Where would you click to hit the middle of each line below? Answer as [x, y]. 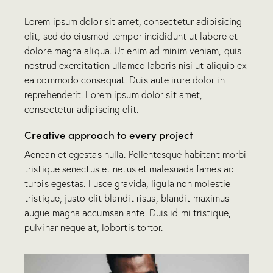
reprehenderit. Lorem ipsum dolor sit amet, [114, 94]
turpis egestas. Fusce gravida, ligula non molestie [128, 183]
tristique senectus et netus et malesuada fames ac [129, 168]
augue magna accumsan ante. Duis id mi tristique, [128, 212]
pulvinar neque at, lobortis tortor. [94, 227]
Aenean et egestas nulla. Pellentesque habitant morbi [136, 154]
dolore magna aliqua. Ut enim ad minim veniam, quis [133, 50]
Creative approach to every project [109, 134]
